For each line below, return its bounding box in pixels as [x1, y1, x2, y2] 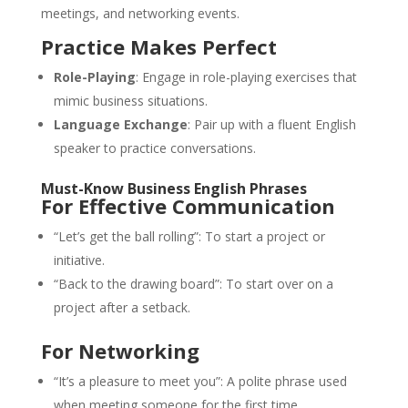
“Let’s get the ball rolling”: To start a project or [53, 228, 325, 246]
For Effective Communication [40, 192, 335, 220]
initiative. [53, 251, 105, 270]
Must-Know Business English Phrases [40, 178, 307, 199]
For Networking [40, 337, 199, 365]
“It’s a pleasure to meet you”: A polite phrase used [53, 372, 347, 391]
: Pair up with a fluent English [187, 116, 356, 134]
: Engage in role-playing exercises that [135, 68, 357, 87]
